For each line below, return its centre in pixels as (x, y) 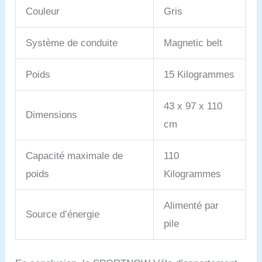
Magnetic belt (193, 43)
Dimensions (52, 115)
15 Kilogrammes (199, 74)
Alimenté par (192, 205)
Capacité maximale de (75, 156)
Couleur (43, 11)
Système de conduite (72, 43)
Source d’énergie (63, 214)
